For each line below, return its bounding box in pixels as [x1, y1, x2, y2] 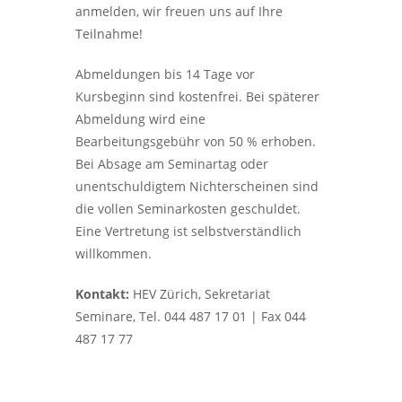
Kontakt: [75, 285, 129, 302]
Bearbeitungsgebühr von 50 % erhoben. [75, 133, 316, 150]
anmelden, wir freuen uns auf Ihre [75, 3, 283, 20]
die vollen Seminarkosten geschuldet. [75, 200, 301, 217]
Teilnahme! [75, 25, 143, 42]
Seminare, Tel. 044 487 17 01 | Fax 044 [75, 308, 306, 325]
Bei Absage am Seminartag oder [75, 155, 268, 172]
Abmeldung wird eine [75, 110, 205, 127]
